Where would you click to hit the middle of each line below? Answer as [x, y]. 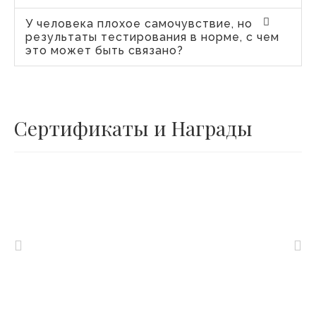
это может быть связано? [104, 50]
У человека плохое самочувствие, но [139, 23]
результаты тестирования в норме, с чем [152, 37]
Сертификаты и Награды [133, 128]
